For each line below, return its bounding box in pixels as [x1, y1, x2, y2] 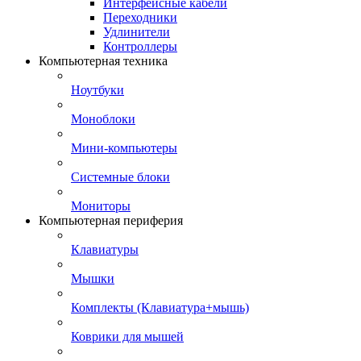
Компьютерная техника [39, 54, 168, 68]
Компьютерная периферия [39, 214, 183, 227]
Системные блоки [71, 170, 170, 184]
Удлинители [103, 25, 170, 39]
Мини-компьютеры [71, 141, 177, 155]
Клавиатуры [71, 243, 139, 256]
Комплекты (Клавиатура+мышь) [71, 301, 249, 314]
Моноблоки [71, 112, 135, 126]
